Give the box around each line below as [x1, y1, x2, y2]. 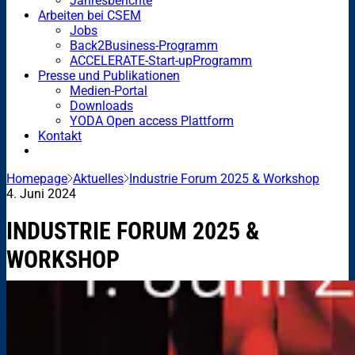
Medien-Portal [70, 82, 147, 98]
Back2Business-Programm [70, 37, 218, 53]
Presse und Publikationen [38, 67, 180, 83]
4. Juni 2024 [6, 185, 76, 201]
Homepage [6, 170, 67, 186]
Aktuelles [73, 170, 124, 186]
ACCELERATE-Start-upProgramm [70, 52, 252, 68]
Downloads [70, 97, 133, 113]
